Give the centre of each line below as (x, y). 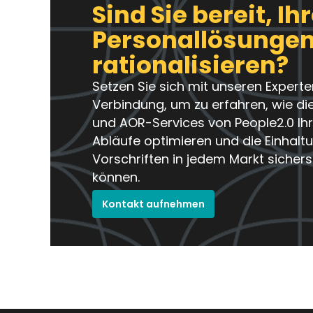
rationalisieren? (190, 65)
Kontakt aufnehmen (153, 204)
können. (116, 177)
